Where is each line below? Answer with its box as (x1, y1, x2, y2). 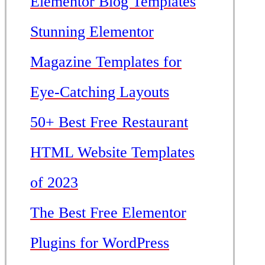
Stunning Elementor (30, 22, 154, 40)
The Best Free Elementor (30, 203, 186, 221)
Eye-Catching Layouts (30, 83, 169, 101)
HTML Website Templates (30, 143, 195, 161)
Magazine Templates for (30, 53, 182, 70)
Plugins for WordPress (30, 234, 169, 251)
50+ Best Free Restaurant (30, 113, 188, 131)
